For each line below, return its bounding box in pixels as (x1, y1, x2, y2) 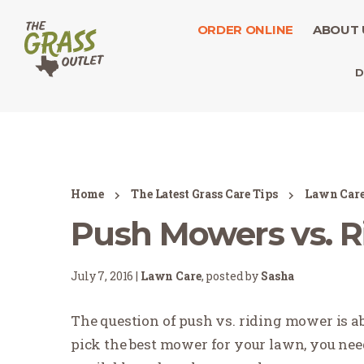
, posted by (201, 268, 261, 284)
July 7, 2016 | (71, 268, 141, 284)
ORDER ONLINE (197, 22, 293, 37)
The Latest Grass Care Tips (131, 186, 278, 201)
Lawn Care (140, 268, 201, 284)
